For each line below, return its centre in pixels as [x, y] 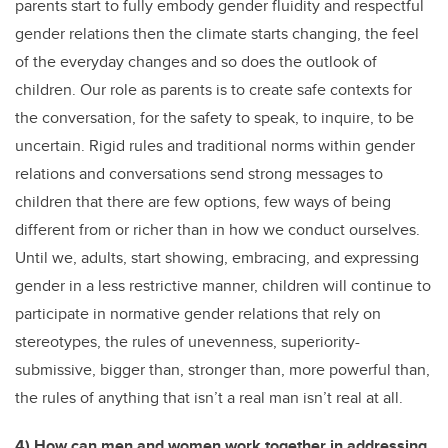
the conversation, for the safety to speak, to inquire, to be [214, 118]
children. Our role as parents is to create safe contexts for [213, 90]
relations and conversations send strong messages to [199, 174]
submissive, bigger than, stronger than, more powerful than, [222, 370]
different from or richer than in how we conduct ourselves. [217, 230]
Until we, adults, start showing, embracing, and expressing [217, 258]
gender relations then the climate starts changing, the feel [217, 34]
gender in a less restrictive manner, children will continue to [223, 286]
